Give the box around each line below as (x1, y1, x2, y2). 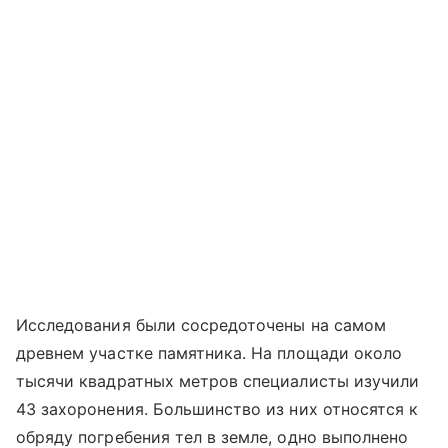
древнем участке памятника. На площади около (16, 343, 403, 364)
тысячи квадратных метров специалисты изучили (16, 371, 420, 392)
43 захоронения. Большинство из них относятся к (16, 399, 419, 420)
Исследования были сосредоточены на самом (16, 315, 386, 336)
